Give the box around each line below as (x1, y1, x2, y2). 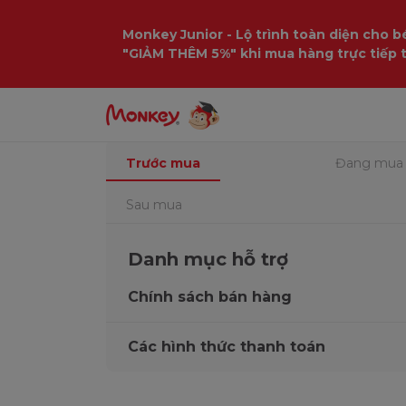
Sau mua (126, 197, 182, 213)
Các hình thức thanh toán (128, 338, 325, 355)
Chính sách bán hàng (128, 288, 292, 305)
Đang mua (335, 155, 403, 171)
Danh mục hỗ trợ (128, 248, 288, 270)
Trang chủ (120, 98, 186, 114)
